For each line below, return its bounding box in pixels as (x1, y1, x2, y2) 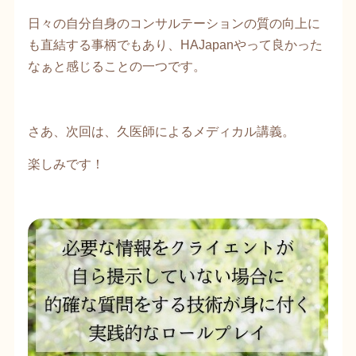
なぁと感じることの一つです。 (28, 58, 206, 73)
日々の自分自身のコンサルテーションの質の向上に (28, 15, 320, 30)
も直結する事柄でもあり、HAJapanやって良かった (28, 37, 323, 52)
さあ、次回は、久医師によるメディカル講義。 (28, 123, 295, 138)
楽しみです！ (28, 156, 104, 171)
